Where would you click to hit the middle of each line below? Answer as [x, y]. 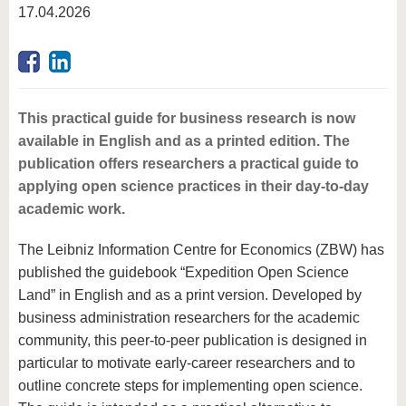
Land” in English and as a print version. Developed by [190, 295]
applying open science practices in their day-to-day [193, 187]
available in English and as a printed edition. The [184, 141]
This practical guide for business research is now [187, 119]
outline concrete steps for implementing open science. [190, 386]
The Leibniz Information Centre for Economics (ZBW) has [201, 250]
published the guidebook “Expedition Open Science [184, 273]
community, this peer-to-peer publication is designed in [193, 341]
